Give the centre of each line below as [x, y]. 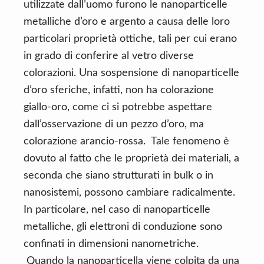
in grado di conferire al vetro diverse [109, 56]
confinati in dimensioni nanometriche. [111, 244]
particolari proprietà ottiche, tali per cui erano [130, 39]
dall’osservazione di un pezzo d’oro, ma [114, 124]
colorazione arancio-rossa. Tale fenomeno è [126, 141]
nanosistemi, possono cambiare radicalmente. [129, 193]
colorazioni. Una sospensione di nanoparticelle [131, 73]
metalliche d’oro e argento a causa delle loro [127, 22]
